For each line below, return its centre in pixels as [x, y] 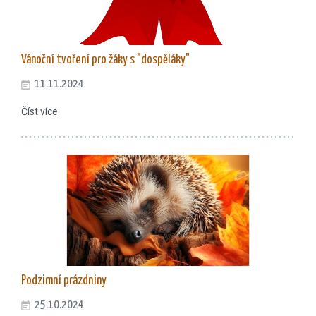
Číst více [39, 112]
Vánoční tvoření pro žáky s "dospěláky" [105, 60]
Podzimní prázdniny [64, 281]
